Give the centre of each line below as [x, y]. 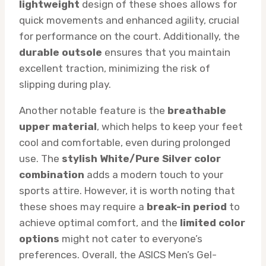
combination [52, 175]
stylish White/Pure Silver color [141, 159]
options [39, 239]
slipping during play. [65, 85]
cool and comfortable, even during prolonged [125, 143]
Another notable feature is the [93, 111]
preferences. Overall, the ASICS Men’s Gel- [118, 255]
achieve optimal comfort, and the [99, 223]
